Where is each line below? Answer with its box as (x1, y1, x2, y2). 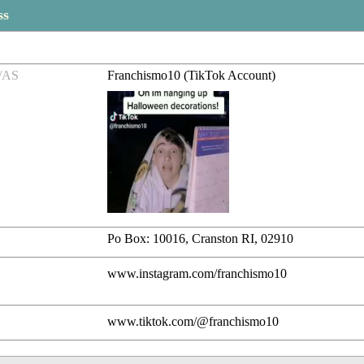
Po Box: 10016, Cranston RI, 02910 (107, 232, 294, 246)
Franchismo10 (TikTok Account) (107, 68, 276, 83)
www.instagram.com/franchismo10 (107, 266, 288, 281)
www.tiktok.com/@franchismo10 (107, 314, 279, 329)
